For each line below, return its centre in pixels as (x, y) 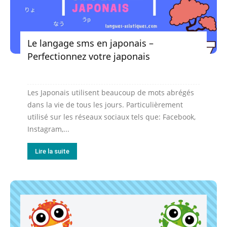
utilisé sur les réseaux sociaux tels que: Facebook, (111, 117)
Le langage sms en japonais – (90, 43)
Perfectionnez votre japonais (89, 56)
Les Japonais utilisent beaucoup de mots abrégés (111, 92)
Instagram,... (48, 129)
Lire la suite (52, 151)
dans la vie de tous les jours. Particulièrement (105, 104)
